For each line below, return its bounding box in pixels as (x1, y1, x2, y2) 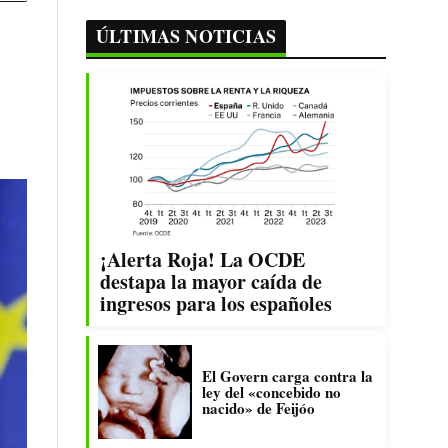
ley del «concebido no (202, 380, 341, 403)
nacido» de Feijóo (202, 396, 315, 419)
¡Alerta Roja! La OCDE (100, 244, 305, 274)
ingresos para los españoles (100, 288, 332, 318)
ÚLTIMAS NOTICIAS (96, 23, 276, 49)
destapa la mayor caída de (100, 266, 322, 296)
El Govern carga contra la (202, 364, 373, 387)
